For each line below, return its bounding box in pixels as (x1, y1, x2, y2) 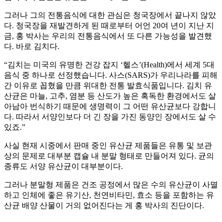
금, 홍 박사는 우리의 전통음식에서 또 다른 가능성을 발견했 (4, 32, 212, 41)
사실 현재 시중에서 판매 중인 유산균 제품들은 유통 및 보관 (4, 141, 212, 150)
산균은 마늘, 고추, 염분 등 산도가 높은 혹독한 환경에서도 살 (4, 92, 216, 101)
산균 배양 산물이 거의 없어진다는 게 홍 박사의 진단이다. (4, 201, 204, 210)
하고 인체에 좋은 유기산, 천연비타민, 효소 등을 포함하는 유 (4, 191, 214, 200)
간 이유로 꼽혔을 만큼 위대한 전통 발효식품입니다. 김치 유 (4, 81, 212, 90)
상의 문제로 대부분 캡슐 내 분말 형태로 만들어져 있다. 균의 (4, 152, 214, 161)
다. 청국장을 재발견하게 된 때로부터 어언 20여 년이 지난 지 (4, 21, 214, 30)
